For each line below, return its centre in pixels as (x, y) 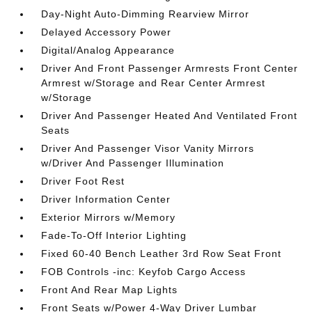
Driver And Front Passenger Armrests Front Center (170, 68)
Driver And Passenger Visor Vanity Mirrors (148, 148)
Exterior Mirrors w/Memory (109, 217)
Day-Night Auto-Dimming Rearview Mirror (146, 14)
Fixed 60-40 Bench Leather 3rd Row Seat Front (162, 253)
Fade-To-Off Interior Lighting (114, 235)
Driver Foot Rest (83, 181)
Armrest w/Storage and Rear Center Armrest (154, 83)
